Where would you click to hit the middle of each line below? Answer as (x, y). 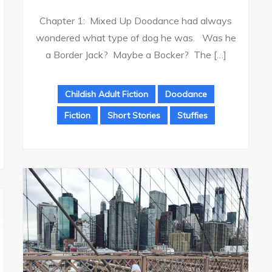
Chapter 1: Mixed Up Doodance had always (136, 20)
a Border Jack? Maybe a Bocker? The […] (136, 54)
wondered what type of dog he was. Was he (136, 37)
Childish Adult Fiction (106, 94)
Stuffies (192, 115)
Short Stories (134, 115)
